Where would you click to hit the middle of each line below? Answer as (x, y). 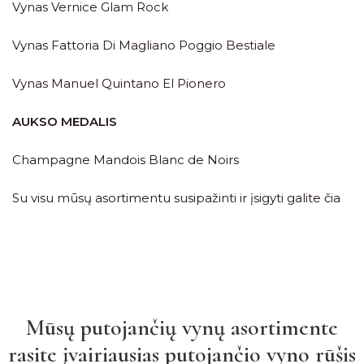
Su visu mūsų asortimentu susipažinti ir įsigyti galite (168, 198)
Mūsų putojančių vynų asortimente (182, 327)
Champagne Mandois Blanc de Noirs (126, 160)
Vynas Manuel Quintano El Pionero (119, 83)
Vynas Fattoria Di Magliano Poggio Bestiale (144, 45)
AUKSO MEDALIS (65, 121)
